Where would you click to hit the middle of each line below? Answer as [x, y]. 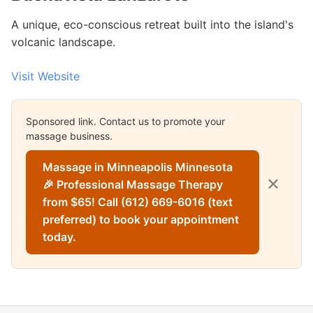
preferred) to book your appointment [141, 219]
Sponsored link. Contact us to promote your [125, 121]
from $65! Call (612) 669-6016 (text [138, 202]
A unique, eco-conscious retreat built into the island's [152, 24]
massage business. [69, 136]
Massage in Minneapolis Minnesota [138, 167]
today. [59, 237]
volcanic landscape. [63, 42]
